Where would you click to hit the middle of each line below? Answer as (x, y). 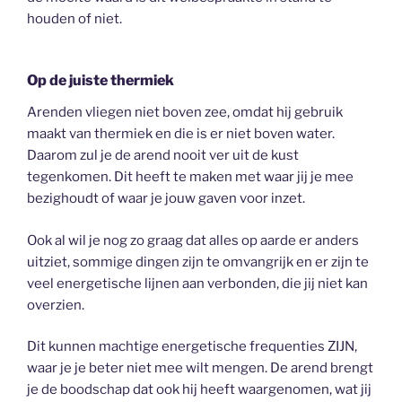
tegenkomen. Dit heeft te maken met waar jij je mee (190, 177)
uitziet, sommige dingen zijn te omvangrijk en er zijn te (198, 262)
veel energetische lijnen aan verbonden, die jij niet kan (197, 283)
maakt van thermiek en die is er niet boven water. (181, 134)
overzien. (56, 305)
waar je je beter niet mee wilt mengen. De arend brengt (200, 368)
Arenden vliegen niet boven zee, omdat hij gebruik (185, 113)
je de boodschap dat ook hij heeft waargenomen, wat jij (199, 390)
